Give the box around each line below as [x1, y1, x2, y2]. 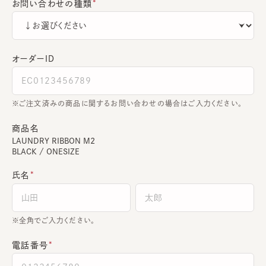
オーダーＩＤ [12, 54, 55, 63]
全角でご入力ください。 [19, 216, 96, 224]
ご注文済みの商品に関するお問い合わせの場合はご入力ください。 [19, 99, 242, 107]
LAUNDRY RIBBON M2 [12, 137, 95, 145]
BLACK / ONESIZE [12, 147, 80, 156]
